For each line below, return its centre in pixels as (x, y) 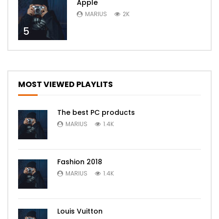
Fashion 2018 (80, 162)
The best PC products (96, 112)
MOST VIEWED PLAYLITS (66, 84)
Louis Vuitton (80, 211)
